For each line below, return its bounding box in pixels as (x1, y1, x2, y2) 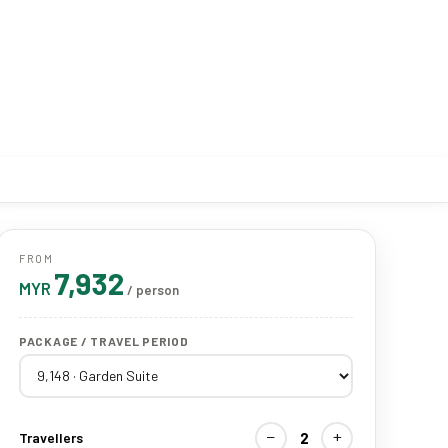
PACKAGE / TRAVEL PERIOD (19, 333, 189, 348)
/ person (126, 281, 179, 298)
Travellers (19, 429, 83, 446)
